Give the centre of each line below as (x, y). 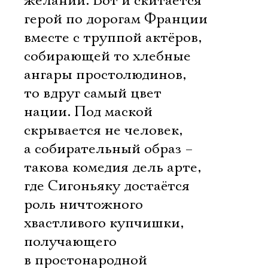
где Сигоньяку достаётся (107, 186)
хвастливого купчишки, (104, 223)
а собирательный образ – (109, 149)
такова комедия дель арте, (112, 167)
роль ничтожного (83, 205)
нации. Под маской (88, 112)
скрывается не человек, (103, 130)
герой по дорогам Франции (116, 19)
